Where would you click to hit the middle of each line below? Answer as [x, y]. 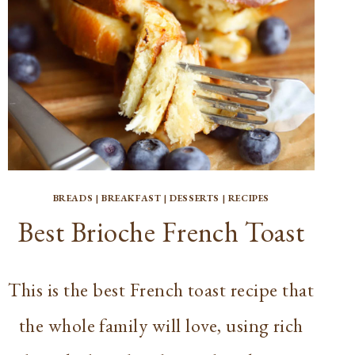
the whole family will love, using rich [161, 325]
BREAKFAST [132, 198]
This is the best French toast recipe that [161, 289]
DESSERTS [195, 198]
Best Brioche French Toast [161, 231]
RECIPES [249, 198]
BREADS [73, 198]
